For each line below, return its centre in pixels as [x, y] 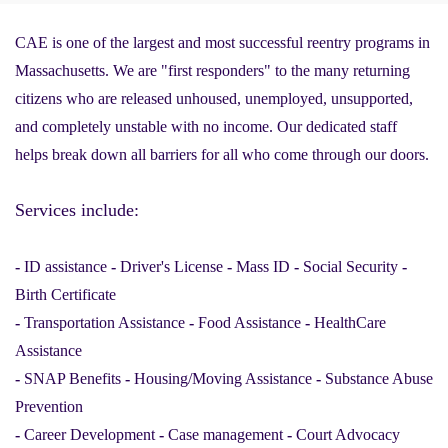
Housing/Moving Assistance [223, 378]
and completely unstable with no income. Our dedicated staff [206, 126]
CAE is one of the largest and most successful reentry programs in [222, 42]
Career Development [89, 434]
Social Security [350, 266]
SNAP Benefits [72, 378]
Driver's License [171, 266]
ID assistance [65, 266]
